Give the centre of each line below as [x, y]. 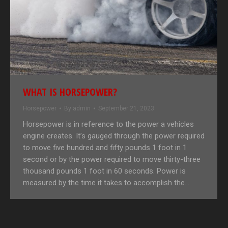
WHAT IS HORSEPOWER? [70, 92]
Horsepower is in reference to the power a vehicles [108, 124]
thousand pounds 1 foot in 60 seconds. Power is [104, 171]
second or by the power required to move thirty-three [112, 160]
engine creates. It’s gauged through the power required [114, 136]
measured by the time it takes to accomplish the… [106, 183]
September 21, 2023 [126, 109]
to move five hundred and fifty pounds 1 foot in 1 [105, 148]
